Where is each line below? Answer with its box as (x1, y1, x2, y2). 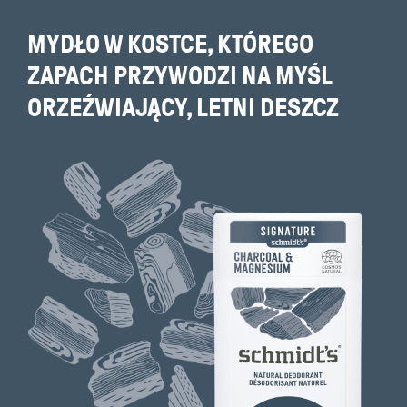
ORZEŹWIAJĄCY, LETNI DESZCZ (27, 94, 339, 123)
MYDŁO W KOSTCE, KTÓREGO (27, 30, 313, 59)
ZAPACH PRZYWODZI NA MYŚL (27, 62, 332, 91)
